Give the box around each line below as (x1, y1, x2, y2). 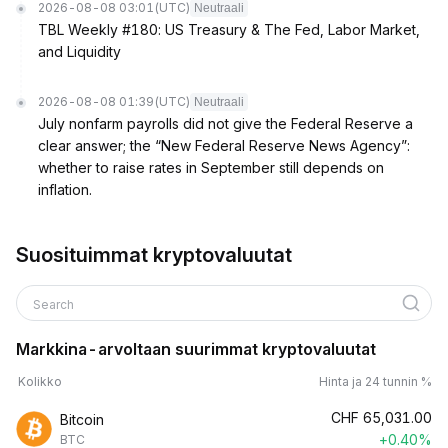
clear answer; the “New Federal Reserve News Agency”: (38, 137, 410, 154)
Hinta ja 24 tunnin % (319, 374, 432, 389)
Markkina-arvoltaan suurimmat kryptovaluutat (16, 339, 376, 359)
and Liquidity (38, 43, 121, 60)
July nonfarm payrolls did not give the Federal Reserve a (38, 115, 413, 132)
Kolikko (18, 374, 62, 389)
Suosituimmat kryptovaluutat (16, 243, 292, 267)
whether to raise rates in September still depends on (38, 159, 384, 176)
